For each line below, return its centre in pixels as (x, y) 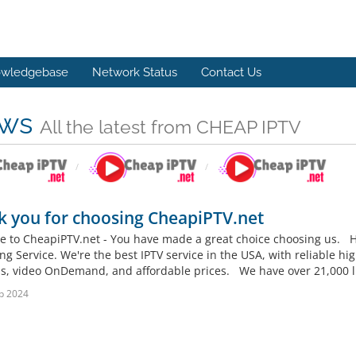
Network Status (135, 72)
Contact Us (231, 72)
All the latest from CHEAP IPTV (170, 127)
